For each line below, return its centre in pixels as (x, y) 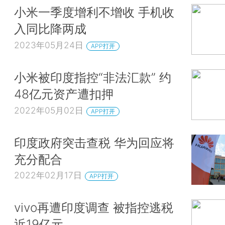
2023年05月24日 (49, 45)
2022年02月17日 (48, 175)
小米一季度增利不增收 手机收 (94, 12)
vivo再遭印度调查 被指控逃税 (94, 208)
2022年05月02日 (49, 110)
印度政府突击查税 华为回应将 (94, 142)
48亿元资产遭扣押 (64, 94)
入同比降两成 (50, 29)
